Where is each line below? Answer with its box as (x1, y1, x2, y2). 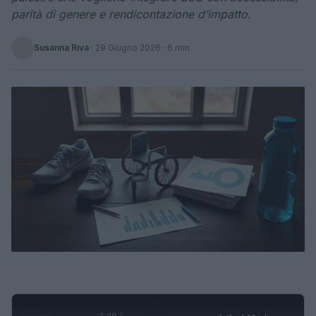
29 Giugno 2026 (95, 42, 161, 53)
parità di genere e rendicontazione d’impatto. (11, 7, 251, 21)
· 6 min (161, 42, 190, 53)
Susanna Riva (34, 42, 89, 53)
